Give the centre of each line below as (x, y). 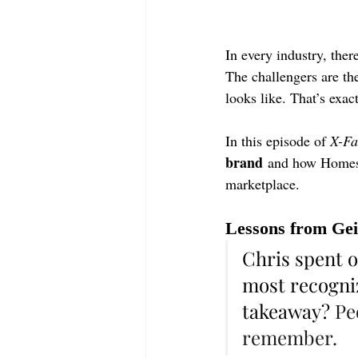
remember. (290, 338)
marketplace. (263, 184)
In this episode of (278, 141)
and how (292, 163)
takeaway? (288, 311)
